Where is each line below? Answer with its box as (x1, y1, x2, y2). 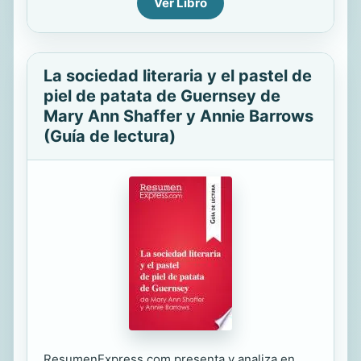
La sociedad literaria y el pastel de (44, 66, 312, 85)
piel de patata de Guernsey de (44, 86, 280, 106)
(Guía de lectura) (44, 127, 176, 146)
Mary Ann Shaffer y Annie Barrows (44, 106, 313, 126)
